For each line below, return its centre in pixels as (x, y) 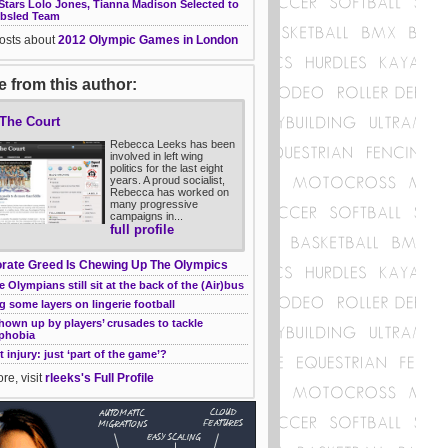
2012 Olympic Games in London (147, 40)
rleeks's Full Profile (99, 378)
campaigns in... (146, 216)
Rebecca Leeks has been (172, 144)
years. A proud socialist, (167, 180)
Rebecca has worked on (169, 192)
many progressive (154, 204)
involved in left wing (156, 156)
